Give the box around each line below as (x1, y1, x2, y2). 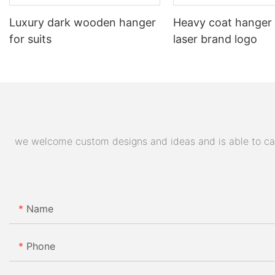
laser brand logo (173, 32, 258, 45)
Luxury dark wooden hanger (9, 15, 156, 29)
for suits (9, 32, 52, 45)
